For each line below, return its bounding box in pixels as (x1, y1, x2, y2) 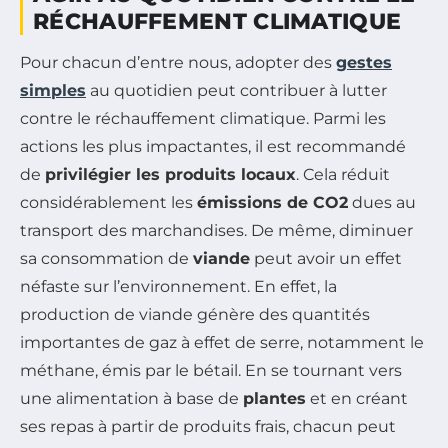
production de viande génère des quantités (20, 304, 370, 324)
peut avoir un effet (250, 248, 402, 268)
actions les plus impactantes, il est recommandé (20, 136, 406, 156)
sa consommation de (20, 248, 193, 268)
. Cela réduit (296, 164, 390, 184)
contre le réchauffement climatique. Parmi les (20, 108, 386, 128)
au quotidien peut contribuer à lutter (86, 80, 387, 100)
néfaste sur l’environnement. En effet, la (20, 276, 337, 296)
